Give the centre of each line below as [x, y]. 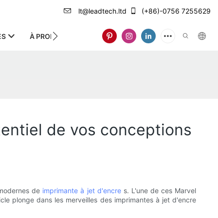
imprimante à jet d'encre [83, 191]
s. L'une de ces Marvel [160, 191]
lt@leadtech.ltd [101, 11]
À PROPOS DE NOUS [63, 36]
